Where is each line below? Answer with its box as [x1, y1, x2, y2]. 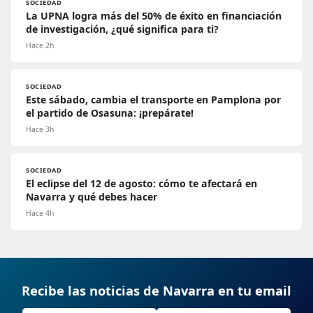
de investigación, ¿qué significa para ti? [26, 22, 219, 36]
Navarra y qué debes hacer [26, 190, 157, 204]
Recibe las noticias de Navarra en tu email [22, 282, 291, 300]
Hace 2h [26, 41, 54, 51]
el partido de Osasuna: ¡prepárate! [26, 106, 194, 120]
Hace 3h [26, 124, 54, 135]
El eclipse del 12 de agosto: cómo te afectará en [26, 177, 257, 191]
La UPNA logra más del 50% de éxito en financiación [26, 9, 282, 23]
